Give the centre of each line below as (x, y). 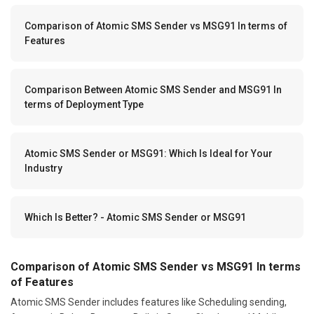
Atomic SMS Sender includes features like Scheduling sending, (149, 302)
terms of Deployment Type (84, 104)
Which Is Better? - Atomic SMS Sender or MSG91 (135, 217)
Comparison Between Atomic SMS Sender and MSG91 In (153, 89)
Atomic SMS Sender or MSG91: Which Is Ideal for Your (149, 153)
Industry (43, 168)
